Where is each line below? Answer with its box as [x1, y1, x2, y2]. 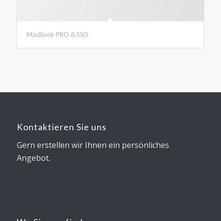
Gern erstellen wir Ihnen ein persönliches [16, 139, 169, 150]
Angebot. [16, 152, 50, 163]
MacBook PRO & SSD [26, 30, 88, 38]
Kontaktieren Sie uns [16, 121, 107, 132]
